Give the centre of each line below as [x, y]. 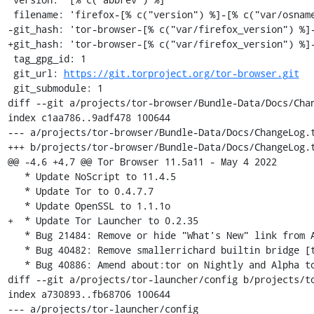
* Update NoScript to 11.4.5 [16, 176]
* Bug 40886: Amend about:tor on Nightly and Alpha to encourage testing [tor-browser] [16, 264]
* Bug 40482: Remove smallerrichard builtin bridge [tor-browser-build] [16, 250]
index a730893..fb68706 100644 [89, 294]
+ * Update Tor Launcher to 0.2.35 [103, 220]
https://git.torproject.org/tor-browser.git [181, 73]
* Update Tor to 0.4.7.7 [16, 191]
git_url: [38, 73]
